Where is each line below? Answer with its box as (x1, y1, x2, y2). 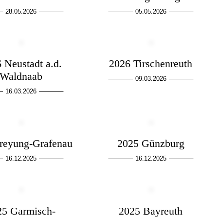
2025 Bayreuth (119, 204, 183, 217)
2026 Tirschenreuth (109, 57, 193, 70)
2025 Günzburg (117, 137, 184, 150)
